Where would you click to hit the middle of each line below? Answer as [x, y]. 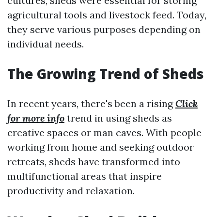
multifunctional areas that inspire [85, 176]
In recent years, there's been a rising [91, 103]
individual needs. [46, 44]
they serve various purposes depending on [104, 29]
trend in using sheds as [118, 118]
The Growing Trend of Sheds [106, 74]
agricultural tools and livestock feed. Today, [107, 15]
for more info [36, 118]
